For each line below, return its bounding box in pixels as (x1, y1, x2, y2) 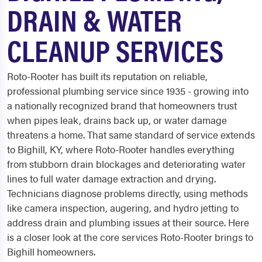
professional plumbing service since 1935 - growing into (7, 84, 249, 98)
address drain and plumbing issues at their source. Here (7, 215, 249, 229)
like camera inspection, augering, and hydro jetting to (7, 201, 239, 215)
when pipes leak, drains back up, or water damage (7, 113, 227, 127)
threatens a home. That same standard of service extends (7, 127, 255, 142)
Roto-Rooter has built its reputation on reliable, (7, 69, 208, 83)
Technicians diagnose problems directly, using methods (7, 186, 248, 200)
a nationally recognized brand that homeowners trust (7, 98, 237, 112)
